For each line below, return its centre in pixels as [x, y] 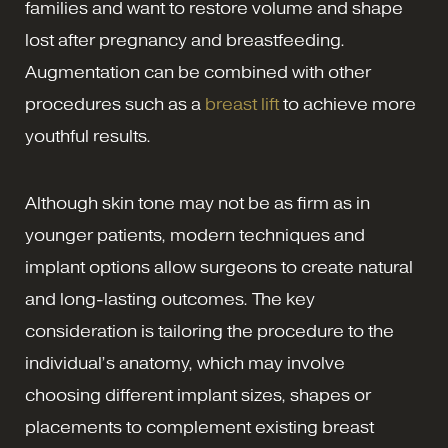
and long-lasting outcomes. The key [170, 299]
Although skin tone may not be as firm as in [197, 203]
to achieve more [347, 104]
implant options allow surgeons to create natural [219, 267]
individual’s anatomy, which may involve [185, 363]
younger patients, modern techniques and [195, 235]
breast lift [242, 104]
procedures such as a [115, 104]
